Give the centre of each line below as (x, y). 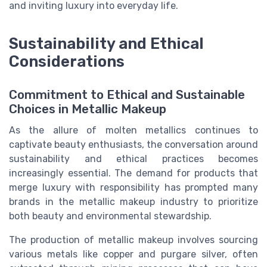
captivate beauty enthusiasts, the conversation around (133, 144)
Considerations (67, 61)
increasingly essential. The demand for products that (133, 173)
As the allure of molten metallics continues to (133, 130)
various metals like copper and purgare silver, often (133, 254)
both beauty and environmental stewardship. (110, 216)
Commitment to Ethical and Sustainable (127, 94)
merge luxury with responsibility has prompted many (133, 187)
